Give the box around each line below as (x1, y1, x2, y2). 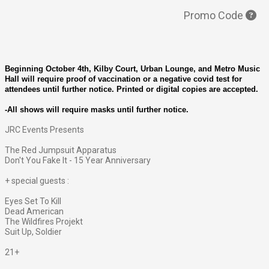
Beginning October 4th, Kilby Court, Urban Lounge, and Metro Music (5, 64, 260, 73)
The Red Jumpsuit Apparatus (5, 145, 116, 155)
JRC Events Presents (5, 124, 84, 134)
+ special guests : (5, 175, 69, 186)
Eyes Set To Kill (5, 196, 61, 206)
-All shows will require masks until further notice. (5, 104, 191, 114)
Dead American (5, 206, 64, 216)
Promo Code (184, 8, 246, 22)
